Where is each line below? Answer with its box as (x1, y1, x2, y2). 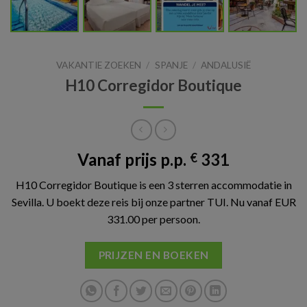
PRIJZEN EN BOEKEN (98, 249, 209, 262)
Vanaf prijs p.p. (77, 149, 190, 170)
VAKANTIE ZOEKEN (56, 60, 142, 71)
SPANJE (154, 60, 188, 71)
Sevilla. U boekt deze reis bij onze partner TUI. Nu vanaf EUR (11, 195, 296, 209)
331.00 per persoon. (107, 212, 200, 226)
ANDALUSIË (200, 60, 251, 71)
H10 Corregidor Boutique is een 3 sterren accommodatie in (15, 178, 292, 192)
